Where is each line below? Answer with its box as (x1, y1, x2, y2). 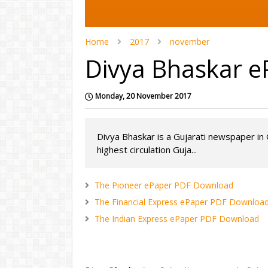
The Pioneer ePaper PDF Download (95, 179, 233, 191)
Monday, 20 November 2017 (95, 91, 191, 102)
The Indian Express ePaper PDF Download (95, 213, 259, 225)
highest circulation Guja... (97, 144, 197, 156)
